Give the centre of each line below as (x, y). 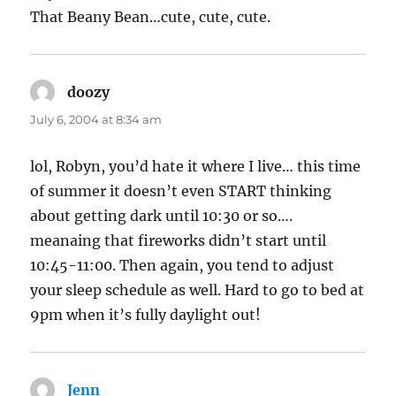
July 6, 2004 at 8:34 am (96, 120)
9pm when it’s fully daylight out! (146, 315)
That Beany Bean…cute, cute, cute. (151, 17)
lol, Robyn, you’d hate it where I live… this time (196, 167)
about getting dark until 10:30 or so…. (162, 216)
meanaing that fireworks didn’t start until (179, 241)
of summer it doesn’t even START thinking (181, 191)
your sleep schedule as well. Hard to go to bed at (198, 290)
